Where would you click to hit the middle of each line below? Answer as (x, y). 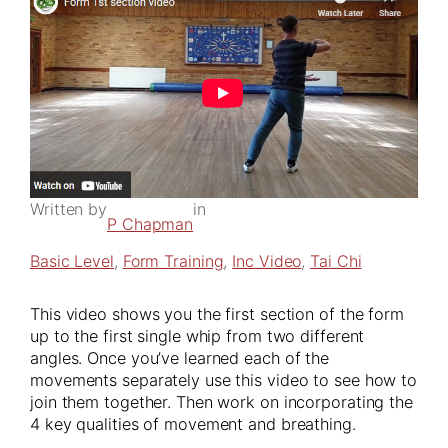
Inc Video (267, 261)
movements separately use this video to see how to (224, 380)
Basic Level (72, 261)
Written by (68, 209)
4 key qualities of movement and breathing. (193, 424)
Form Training (173, 261)
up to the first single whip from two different (197, 336)
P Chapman (150, 224)
